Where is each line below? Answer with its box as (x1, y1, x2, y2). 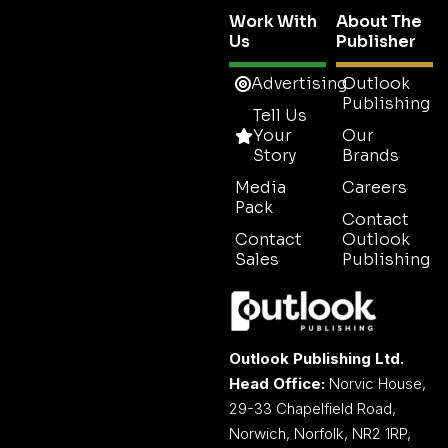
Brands (342, 144, 399, 166)
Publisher (336, 30, 416, 52)
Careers (342, 176, 407, 198)
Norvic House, (325, 373, 426, 393)
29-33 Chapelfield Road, (229, 398, 396, 418)
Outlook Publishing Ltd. (229, 348, 404, 368)
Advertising (251, 72, 347, 94)
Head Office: (229, 373, 325, 393)
